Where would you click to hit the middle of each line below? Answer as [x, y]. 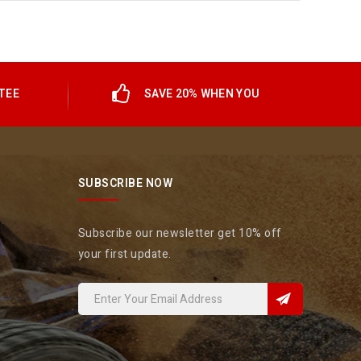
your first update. [124, 254]
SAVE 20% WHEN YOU [202, 94]
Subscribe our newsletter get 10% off [180, 233]
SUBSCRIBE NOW [125, 183]
